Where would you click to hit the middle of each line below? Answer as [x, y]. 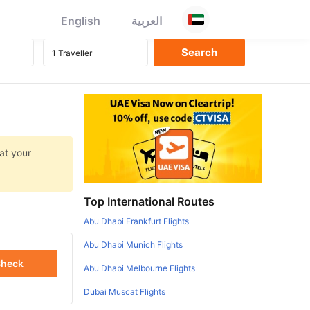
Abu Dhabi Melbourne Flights [140, 268]
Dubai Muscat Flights [125, 291]
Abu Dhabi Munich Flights [134, 244]
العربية [147, 21]
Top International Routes [149, 201]
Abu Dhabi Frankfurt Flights [137, 221]
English [81, 21]
